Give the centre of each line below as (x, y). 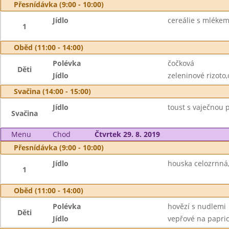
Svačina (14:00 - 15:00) (52, 91)
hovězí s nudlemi (197, 206)
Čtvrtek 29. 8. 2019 (127, 134)
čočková (181, 63)
